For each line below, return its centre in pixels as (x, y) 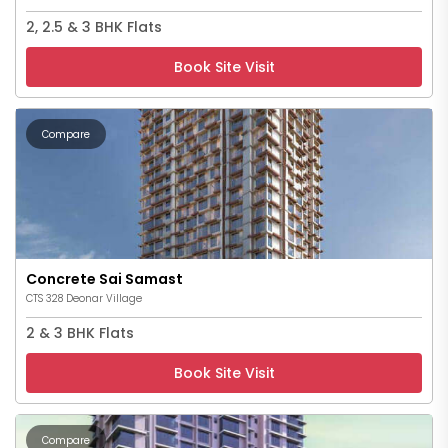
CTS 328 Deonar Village (84, 298)
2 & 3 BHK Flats (80, 332)
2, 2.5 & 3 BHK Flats (94, 26)
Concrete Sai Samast (104, 278)
